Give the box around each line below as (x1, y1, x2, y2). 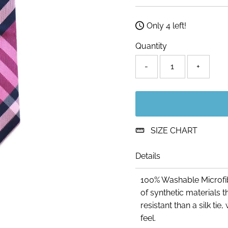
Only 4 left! (147, 20, 187, 31)
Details (135, 151, 160, 161)
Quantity (135, 41, 167, 51)
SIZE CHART (150, 125, 197, 135)
